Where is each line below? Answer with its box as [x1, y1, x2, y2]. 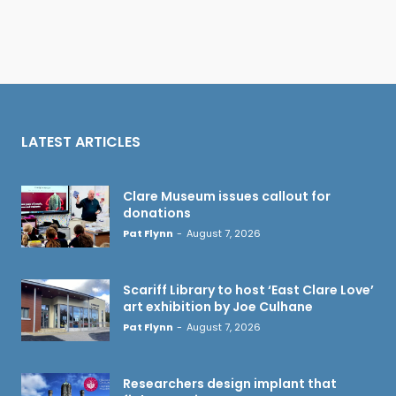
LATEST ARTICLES [21, 131, 141, 152]
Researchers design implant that [123, 374, 337, 392]
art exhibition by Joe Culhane [123, 297, 313, 316]
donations [123, 203, 191, 222]
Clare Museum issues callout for [123, 187, 331, 205]
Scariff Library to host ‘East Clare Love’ [123, 280, 374, 299]
